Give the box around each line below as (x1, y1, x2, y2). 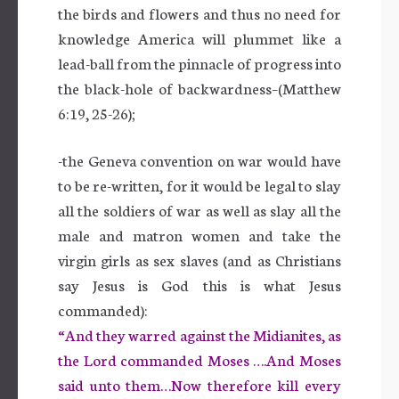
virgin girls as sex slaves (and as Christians (58, 248, 341, 270)
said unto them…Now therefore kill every (58, 373, 341, 395)
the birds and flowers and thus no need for (58, 2, 341, 23)
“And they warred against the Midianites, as (58, 323, 341, 345)
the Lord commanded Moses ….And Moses (58, 348, 341, 370)
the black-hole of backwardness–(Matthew (58, 77, 341, 98)
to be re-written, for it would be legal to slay (58, 174, 341, 195)
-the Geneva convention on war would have (58, 149, 341, 170)
